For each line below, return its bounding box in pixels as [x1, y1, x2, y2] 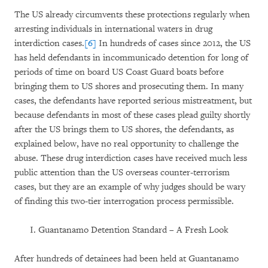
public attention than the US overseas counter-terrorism [14, 167, 230, 178]
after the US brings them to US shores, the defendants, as [14, 124, 234, 135]
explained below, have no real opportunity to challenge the [14, 138, 239, 150]
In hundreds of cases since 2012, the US [96, 38, 251, 49]
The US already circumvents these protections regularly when [14, 9, 250, 20]
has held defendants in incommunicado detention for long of [14, 52, 248, 63]
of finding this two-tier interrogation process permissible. [14, 196, 234, 207]
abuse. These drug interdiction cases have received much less [14, 153, 247, 164]
